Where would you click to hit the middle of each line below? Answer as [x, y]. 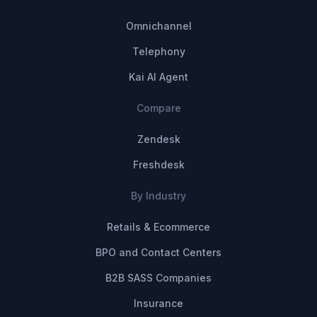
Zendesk [158, 139]
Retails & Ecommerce [158, 226]
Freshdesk [158, 164]
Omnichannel [158, 25]
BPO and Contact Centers [158, 252]
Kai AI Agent [158, 76]
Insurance [158, 303]
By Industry [158, 195]
